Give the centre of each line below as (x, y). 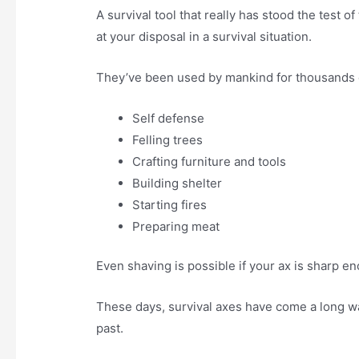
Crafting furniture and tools (210, 161)
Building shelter (177, 183)
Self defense (169, 118)
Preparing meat (176, 226)
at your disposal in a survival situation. (204, 36)
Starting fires (170, 204)
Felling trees (168, 139)
